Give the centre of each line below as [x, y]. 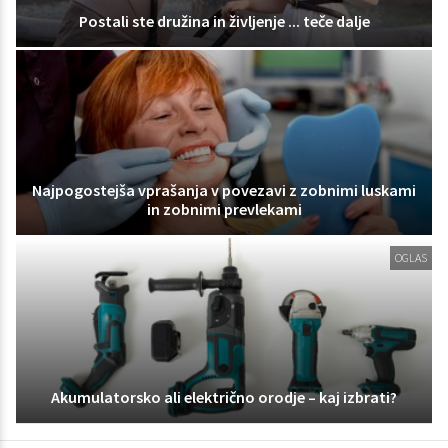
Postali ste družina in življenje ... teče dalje [224, 21]
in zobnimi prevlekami [224, 208]
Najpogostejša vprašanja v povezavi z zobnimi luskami [224, 189]
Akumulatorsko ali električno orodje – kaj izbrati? [224, 396]
